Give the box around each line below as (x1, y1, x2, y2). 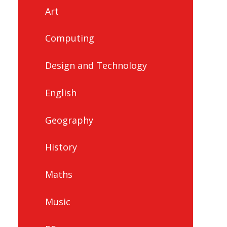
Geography (45, 113, 93, 126)
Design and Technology (45, 59, 147, 72)
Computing (45, 32, 94, 45)
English (45, 86, 77, 99)
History (45, 141, 77, 154)
